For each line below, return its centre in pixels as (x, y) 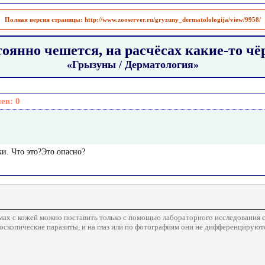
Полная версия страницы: (44, 20)
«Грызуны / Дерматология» (132, 64)
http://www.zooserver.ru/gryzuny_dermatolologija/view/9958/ (172, 20)
